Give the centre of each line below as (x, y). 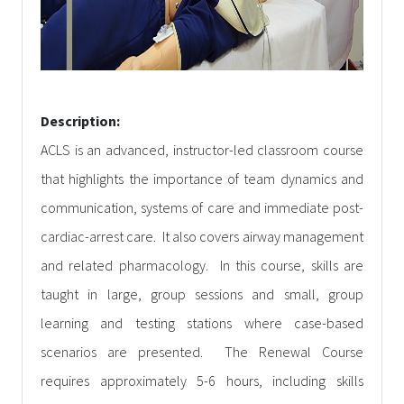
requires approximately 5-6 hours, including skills (202, 381)
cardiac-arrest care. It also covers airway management (202, 237)
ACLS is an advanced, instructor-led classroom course (202, 150)
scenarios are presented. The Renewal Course (202, 352)
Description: (82, 121)
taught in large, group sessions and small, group (202, 294)
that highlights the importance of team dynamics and (202, 179)
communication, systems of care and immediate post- (202, 208)
